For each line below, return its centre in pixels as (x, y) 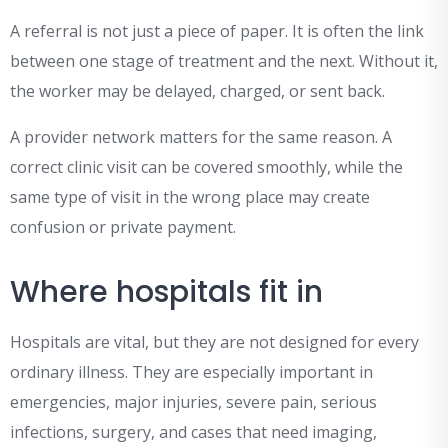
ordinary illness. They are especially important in (191, 372)
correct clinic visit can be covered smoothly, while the (206, 167)
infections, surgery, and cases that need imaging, (193, 432)
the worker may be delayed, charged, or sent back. (197, 91)
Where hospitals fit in (166, 292)
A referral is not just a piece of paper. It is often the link (217, 31)
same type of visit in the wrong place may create (190, 197)
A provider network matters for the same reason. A (201, 137)
